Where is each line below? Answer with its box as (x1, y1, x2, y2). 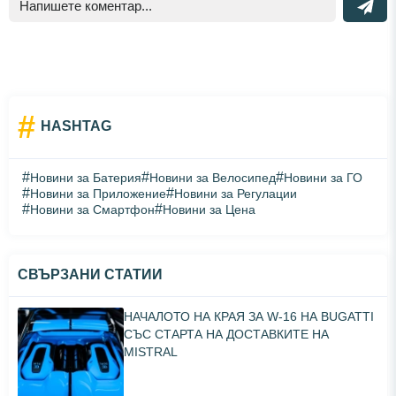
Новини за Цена (163, 202, 255, 217)
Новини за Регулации (174, 186, 297, 201)
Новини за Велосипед (149, 170, 276, 185)
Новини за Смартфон (30, 202, 155, 217)
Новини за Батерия (30, 170, 141, 185)
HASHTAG (41, 118, 111, 134)
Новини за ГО (284, 170, 362, 185)
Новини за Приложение (30, 186, 166, 201)
